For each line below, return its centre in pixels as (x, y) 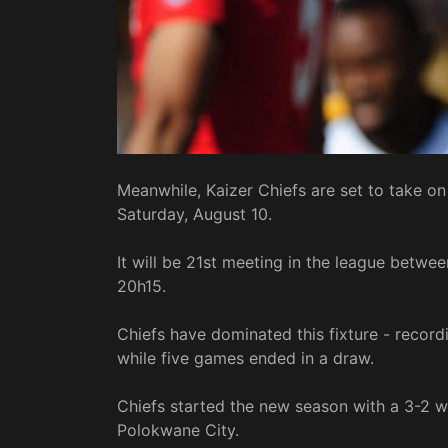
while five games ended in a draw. (245, 358)
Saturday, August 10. (194, 214)
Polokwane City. (178, 430)
